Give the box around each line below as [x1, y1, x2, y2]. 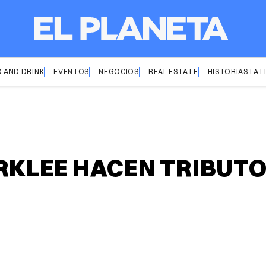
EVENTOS [53, 67, 90, 76]
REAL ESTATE [148, 67, 198, 76]
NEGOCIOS [99, 67, 139, 76]
